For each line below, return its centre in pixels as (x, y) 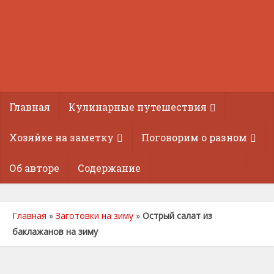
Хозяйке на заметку (61, 137)
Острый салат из (177, 216)
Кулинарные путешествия (138, 107)
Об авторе (34, 168)
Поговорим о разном (194, 137)
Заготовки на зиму (94, 216)
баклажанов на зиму (55, 231)
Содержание (109, 168)
